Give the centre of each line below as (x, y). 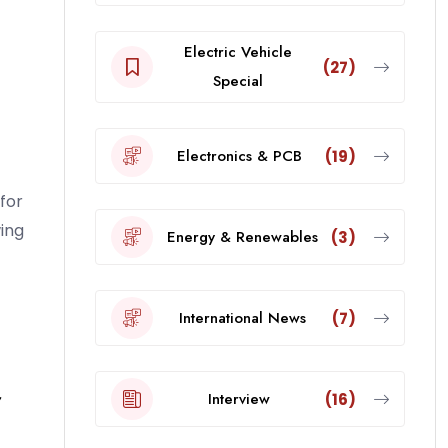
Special (238, 81)
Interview (239, 398)
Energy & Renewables (242, 236)
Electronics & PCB (239, 155)
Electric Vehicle (238, 52)
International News (242, 317)
